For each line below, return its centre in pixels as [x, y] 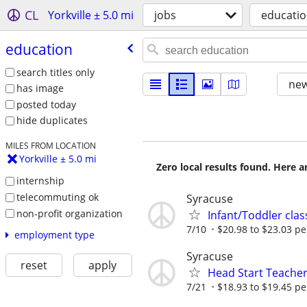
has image [40, 88]
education [39, 49]
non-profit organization [69, 213]
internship [40, 181]
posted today [46, 104]
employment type [54, 235]
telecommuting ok [57, 197]
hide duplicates [52, 121]
